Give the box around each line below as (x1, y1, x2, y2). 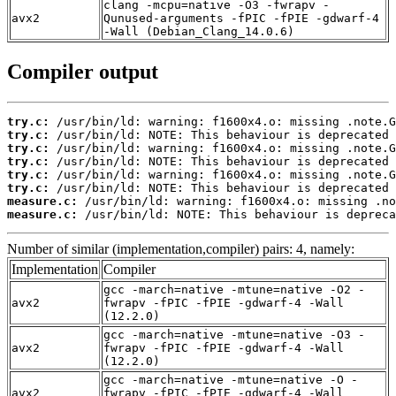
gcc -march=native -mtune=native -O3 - (103, 327, 365, 341)
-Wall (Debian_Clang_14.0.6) (103, 25, 294, 39)
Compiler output (7, 59, 158, 83)
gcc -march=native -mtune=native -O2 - (103, 282, 365, 296)
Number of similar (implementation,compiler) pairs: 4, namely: (7, 240, 354, 256)
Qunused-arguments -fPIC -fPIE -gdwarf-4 (103, 11, 379, 26)
